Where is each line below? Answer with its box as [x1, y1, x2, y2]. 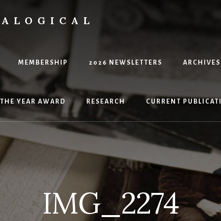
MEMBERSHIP [18, 59, 68, 66]
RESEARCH [86, 98, 125, 105]
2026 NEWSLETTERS [88, 59, 162, 66]
